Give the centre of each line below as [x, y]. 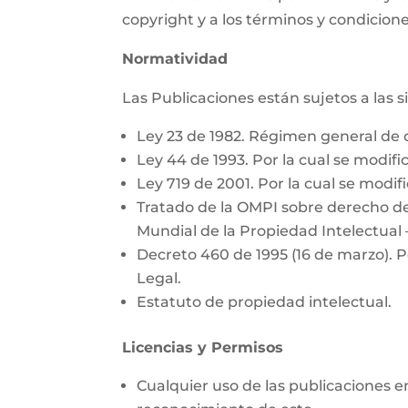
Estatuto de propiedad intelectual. [265, 302]
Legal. [159, 279]
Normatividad [175, 59]
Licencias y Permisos [203, 348]
